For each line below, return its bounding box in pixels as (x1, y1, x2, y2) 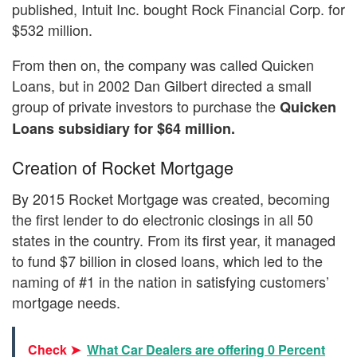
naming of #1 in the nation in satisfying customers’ (12, 271, 329, 292)
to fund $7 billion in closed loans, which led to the (12, 250, 323, 272)
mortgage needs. (12, 292, 120, 313)
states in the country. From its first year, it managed (12, 229, 335, 251)
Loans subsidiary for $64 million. (12, 117, 235, 139)
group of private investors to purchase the (12, 95, 280, 116)
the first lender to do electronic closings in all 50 (12, 209, 313, 230)
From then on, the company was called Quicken (12, 53, 314, 75)
